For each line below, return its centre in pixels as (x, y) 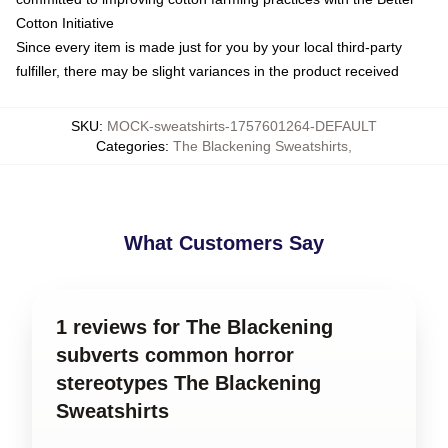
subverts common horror (175, 355)
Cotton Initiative (65, 23)
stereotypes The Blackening (188, 383)
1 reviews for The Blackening (194, 327)
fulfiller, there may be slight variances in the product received (207, 71)
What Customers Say (224, 243)
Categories (130, 146)
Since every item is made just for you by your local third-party (209, 47)
